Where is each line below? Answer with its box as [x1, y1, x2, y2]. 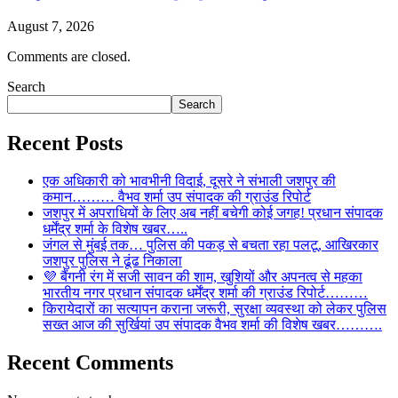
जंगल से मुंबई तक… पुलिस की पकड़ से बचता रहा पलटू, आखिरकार [43, 236, 378, 252]
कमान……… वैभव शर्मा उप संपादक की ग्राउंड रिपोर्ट [43, 188, 311, 204]
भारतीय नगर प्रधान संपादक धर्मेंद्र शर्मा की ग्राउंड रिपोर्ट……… [43, 284, 368, 300]
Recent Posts [7, 131, 123, 155]
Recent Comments [7, 350, 173, 374]
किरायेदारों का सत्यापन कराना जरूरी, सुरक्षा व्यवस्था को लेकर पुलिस [43, 300, 386, 316]
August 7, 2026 [7, 18, 94, 34]
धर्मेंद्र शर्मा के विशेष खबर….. [43, 220, 187, 236]
